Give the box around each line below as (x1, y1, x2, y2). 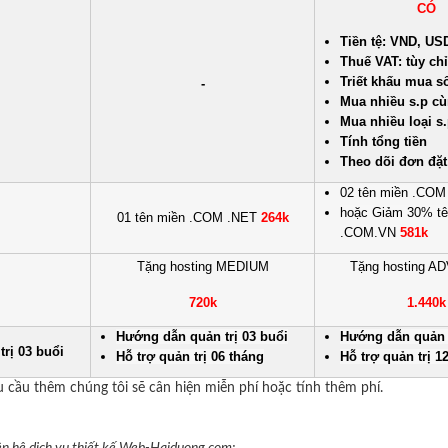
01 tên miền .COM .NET (116, 210, 261, 225)
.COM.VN (340, 225, 400, 240)
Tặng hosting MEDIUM (132, 259, 273, 274)
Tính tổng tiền (340, 134, 427, 149)
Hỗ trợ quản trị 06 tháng (116, 349, 264, 364)
